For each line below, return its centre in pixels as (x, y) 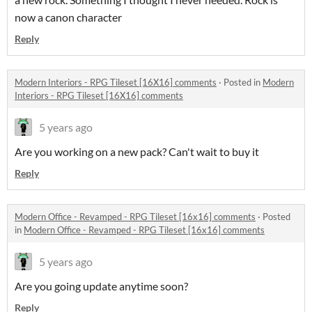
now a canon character (68, 17)
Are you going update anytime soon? (101, 286)
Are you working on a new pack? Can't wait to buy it (137, 151)
